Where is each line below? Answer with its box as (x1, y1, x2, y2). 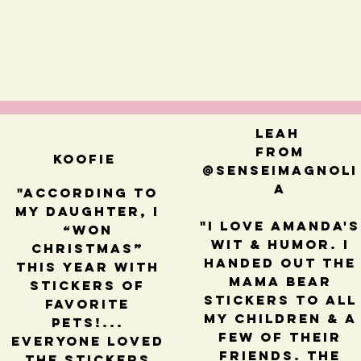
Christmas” (31, 240, 144, 257)
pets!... (51, 314, 124, 331)
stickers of (30, 277, 146, 294)
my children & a (203, 310, 357, 327)
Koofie (52, 151, 116, 168)
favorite (45, 296, 131, 313)
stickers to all (203, 292, 357, 309)
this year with (15, 259, 160, 276)
